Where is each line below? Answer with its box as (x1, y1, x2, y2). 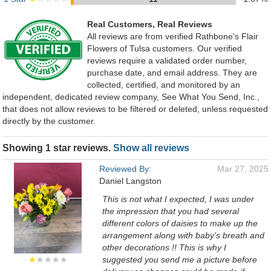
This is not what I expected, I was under (102, 194, 254, 204)
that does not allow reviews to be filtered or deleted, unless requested (2, 104, 268, 114)
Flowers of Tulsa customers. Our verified (87, 44, 242, 53)
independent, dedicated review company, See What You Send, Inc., (2, 92, 260, 102)
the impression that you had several (102, 206, 239, 216)
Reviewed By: (99, 164, 151, 174)
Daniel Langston (99, 176, 162, 186)
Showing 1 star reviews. (2, 143, 113, 153)
